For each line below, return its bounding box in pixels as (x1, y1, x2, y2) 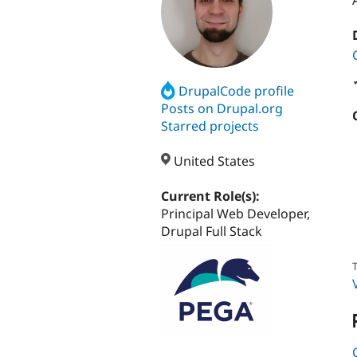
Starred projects (161, 116, 259, 135)
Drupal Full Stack (161, 222, 262, 241)
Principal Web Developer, (161, 205, 310, 223)
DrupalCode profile (178, 81, 295, 100)
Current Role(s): (161, 187, 263, 206)
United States (171, 152, 256, 171)
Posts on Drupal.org (161, 99, 283, 117)
